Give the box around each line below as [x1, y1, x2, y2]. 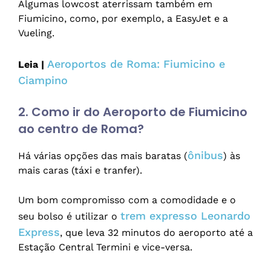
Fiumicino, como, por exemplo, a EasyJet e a [18, 13, 228, 25]
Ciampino [18, 74, 68, 87]
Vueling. [18, 27, 54, 39]
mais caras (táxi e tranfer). [18, 165, 142, 177]
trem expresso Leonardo [120, 209, 250, 223]
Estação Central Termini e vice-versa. [18, 241, 192, 253]
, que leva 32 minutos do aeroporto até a [60, 227, 253, 239]
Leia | [18, 59, 44, 71]
